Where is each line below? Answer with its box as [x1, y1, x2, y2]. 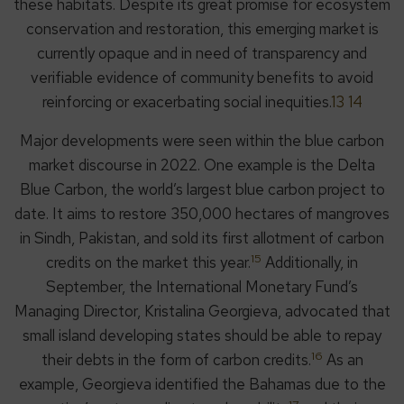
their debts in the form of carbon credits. [41, 350, 311, 371]
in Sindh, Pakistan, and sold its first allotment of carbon [20, 228, 384, 249]
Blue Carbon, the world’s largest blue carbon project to [19, 179, 385, 200]
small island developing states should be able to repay [23, 326, 381, 346]
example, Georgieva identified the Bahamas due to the [18, 374, 386, 395]
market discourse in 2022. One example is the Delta [29, 155, 375, 176]
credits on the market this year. [46, 252, 251, 273]
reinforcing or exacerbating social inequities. [41, 92, 331, 113]
